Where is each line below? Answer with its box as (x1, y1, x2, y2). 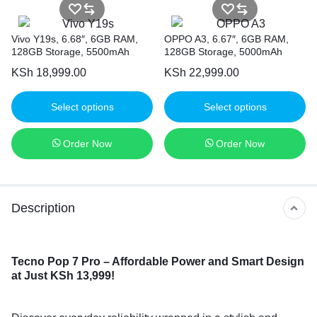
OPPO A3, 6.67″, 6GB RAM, (164, 33, 289, 45)
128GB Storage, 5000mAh (164, 46, 282, 58)
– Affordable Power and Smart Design (103, 255, 304, 268)
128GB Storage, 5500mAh (11, 46, 129, 58)
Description (11, 200, 75, 215)
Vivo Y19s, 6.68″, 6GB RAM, (11, 33, 138, 45)
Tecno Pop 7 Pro (11, 255, 100, 268)
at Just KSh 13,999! (11, 270, 115, 282)
